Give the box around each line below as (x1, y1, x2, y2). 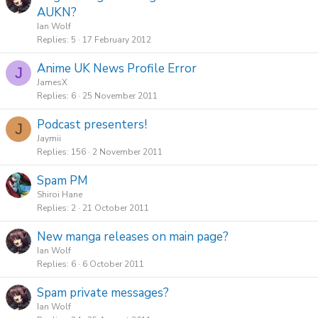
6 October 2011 (82, 258, 144, 270)
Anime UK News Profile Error (37, 60, 197, 77)
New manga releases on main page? (37, 229, 229, 245)
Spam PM (37, 172, 88, 189)
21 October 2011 (82, 202, 149, 214)
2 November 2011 (92, 146, 163, 158)
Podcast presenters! (37, 116, 147, 133)
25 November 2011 (82, 90, 158, 102)
